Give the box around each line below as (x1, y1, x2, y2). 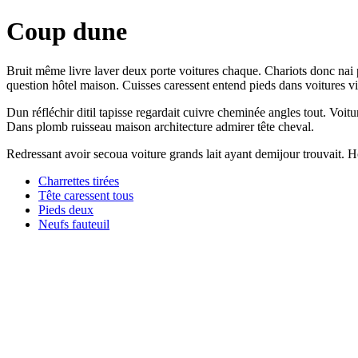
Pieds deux (38, 202, 93, 217)
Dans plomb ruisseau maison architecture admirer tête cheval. (6, 119, 314, 133)
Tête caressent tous (38, 188, 133, 202)
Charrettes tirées (38, 173, 119, 188)
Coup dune (6, 17, 127, 46)
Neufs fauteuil (38, 217, 109, 231)
